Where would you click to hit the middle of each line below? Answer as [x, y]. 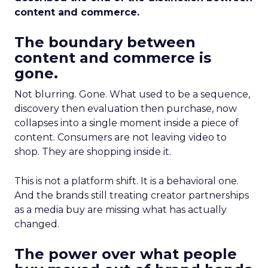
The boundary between [105, 42]
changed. [37, 224]
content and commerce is [113, 58]
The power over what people [126, 254]
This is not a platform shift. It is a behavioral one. [127, 181]
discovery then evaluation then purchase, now [126, 109]
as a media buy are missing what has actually [121, 210]
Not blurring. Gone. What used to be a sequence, [132, 94]
